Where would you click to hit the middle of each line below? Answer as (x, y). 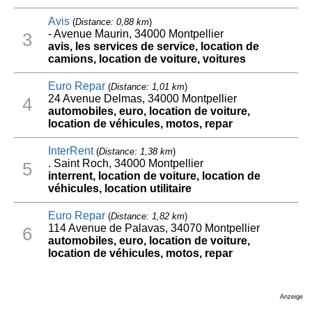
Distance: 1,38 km (135, 151)
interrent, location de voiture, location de (154, 175)
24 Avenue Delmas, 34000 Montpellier (142, 98)
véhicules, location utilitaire (119, 188)
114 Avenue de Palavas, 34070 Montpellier (154, 228)
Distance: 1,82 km (147, 216)
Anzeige (291, 296)
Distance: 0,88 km (112, 22)
